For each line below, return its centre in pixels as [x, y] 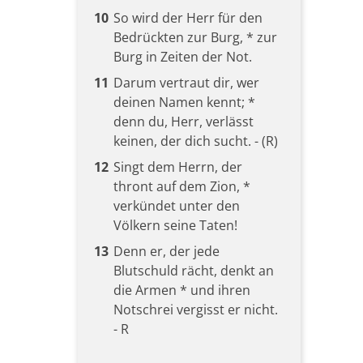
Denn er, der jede [166, 251]
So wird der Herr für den [188, 17]
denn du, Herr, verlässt [183, 121]
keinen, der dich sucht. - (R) [195, 141]
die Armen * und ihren [181, 290]
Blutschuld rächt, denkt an [193, 270]
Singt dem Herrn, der [177, 167]
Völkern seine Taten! [175, 225]
